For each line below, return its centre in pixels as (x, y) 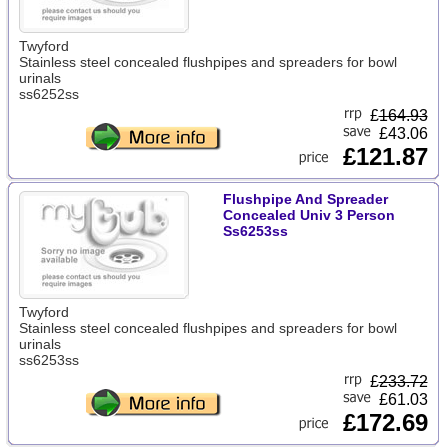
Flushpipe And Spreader (305, 199)
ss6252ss (48, 94)
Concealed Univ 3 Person (308, 215)
